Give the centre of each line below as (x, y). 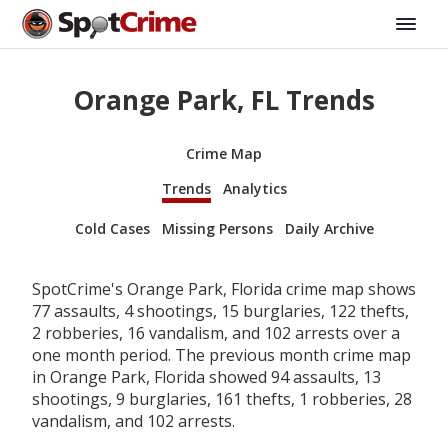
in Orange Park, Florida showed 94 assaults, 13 (206, 376)
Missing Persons (217, 228)
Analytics (254, 188)
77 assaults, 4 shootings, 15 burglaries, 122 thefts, (220, 310)
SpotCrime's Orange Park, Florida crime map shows (224, 288)
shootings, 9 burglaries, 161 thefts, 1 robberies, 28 (222, 398)
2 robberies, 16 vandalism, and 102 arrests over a (216, 332)
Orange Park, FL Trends (224, 100)
